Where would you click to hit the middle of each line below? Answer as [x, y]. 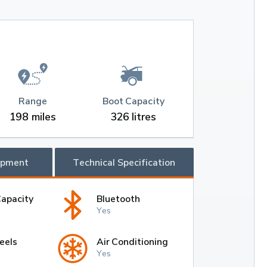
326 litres [133, 117]
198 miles [33, 117]
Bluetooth [118, 198]
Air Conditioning [132, 241]
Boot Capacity [133, 101]
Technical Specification [124, 162]
